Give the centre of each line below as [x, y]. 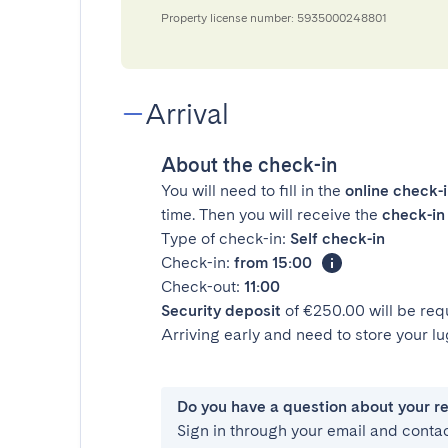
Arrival [187, 114]
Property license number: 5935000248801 [274, 18]
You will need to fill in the [253, 190]
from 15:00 [273, 262]
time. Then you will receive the [271, 214]
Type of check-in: [225, 238]
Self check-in [337, 238]
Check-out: [202, 286]
